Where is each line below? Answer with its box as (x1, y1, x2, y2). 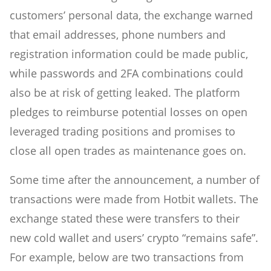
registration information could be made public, (10, 46, 248, 61)
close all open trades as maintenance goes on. (10, 143, 246, 158)
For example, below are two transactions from (10, 249, 244, 264)
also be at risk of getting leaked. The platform (10, 85, 240, 100)
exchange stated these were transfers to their (10, 211, 240, 226)
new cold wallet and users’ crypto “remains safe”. (10, 230, 258, 245)
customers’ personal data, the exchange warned (10, 7, 253, 22)
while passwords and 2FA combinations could (10, 65, 243, 80)
